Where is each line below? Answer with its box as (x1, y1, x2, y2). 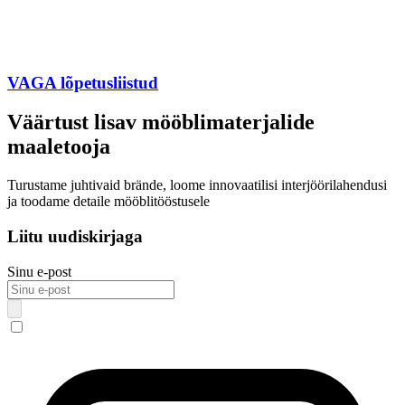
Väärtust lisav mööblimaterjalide (7, 110, 315, 135)
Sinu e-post (7, 263, 71, 279)
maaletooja (7, 135, 110, 159)
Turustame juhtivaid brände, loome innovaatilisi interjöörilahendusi (7, 177, 387, 193)
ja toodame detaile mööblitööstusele (7, 193, 210, 210)
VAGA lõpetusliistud (7, 72, 158, 92)
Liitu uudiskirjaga (7, 227, 143, 247)
